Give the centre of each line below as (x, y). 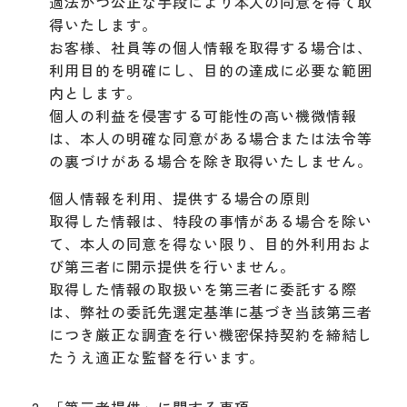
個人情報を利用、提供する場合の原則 (180, 198)
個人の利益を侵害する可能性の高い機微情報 (203, 115)
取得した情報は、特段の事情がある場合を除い (211, 220)
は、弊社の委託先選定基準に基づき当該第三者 (211, 311)
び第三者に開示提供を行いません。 (173, 266)
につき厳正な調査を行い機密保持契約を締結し (211, 334)
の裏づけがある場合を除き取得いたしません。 (211, 160)
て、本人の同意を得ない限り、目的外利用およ (211, 243)
